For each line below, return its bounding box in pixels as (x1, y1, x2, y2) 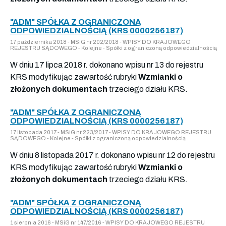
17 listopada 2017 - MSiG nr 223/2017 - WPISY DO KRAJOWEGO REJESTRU (10, 129, 211, 135)
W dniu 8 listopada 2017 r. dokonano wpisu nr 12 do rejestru (10, 150, 215, 159)
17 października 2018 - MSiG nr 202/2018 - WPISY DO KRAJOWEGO (10, 38, 191, 45)
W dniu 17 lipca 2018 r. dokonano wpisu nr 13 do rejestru (10, 60, 203, 69)
